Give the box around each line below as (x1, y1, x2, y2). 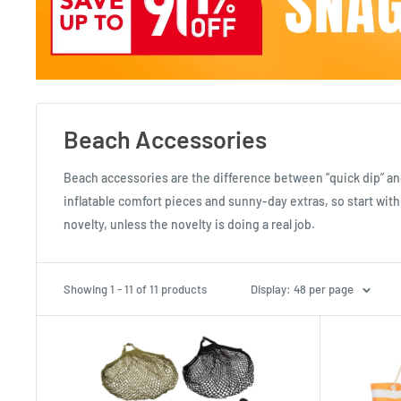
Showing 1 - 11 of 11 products (64, 281, 207, 296)
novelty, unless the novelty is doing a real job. (64, 216, 315, 232)
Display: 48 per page (251, 281, 354, 296)
